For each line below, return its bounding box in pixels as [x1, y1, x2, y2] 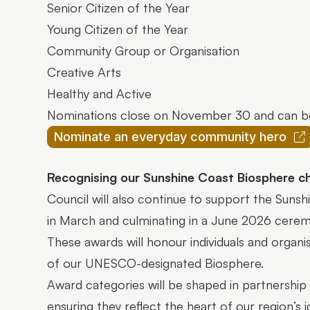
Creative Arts [47, 64, 121, 80]
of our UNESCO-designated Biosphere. [47, 255, 264, 271]
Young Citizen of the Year [47, 21, 188, 37]
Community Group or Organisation [47, 42, 239, 58]
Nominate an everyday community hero [54, 129, 286, 145]
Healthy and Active [47, 85, 152, 101]
